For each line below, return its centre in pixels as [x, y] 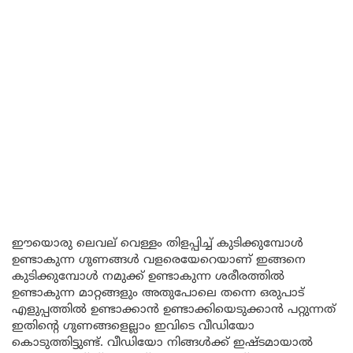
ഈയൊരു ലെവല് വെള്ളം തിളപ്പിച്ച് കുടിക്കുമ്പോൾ [158, 243]
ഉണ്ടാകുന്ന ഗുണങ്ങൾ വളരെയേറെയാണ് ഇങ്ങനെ [159, 260]
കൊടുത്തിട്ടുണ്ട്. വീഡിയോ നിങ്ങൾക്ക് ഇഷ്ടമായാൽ [162, 343]
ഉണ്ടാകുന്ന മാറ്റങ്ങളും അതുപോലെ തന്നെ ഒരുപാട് [158, 293]
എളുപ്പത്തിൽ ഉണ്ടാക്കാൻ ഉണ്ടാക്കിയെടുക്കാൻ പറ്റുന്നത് [174, 310]
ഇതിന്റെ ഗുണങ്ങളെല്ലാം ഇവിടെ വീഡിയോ [133, 326]
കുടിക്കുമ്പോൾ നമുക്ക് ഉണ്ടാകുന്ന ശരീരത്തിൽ [148, 277]
